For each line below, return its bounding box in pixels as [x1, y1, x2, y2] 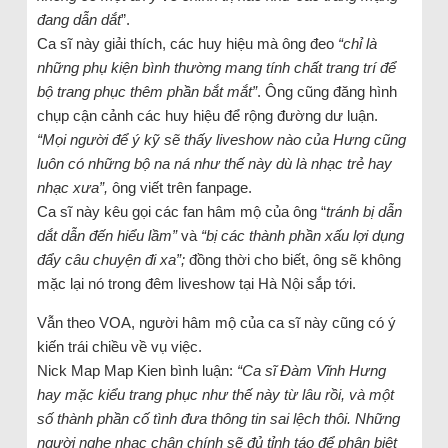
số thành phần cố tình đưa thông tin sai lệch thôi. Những [36, 409, 400, 427]
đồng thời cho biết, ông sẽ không [184, 250, 401, 268]
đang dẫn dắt [36, 10, 121, 28]
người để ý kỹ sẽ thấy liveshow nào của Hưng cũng [69, 130, 406, 148]
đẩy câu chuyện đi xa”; [36, 250, 185, 268]
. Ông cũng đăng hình [256, 82, 397, 100]
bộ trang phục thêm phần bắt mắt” [36, 82, 257, 100]
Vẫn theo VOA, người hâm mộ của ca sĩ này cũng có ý [36, 313, 396, 331]
